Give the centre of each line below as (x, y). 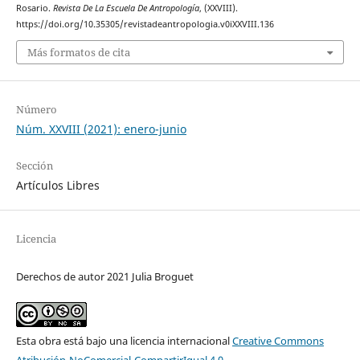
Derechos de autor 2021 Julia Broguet (104, 277)
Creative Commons (278, 341)
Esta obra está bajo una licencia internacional (124, 341)
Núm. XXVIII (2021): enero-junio (101, 129)
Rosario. (34, 8)
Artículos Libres (57, 186)
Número (36, 110)
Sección (34, 166)
